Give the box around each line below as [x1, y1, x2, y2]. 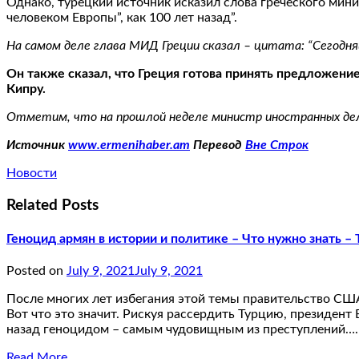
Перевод [190, 138, 245, 151]
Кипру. [6, 82, 46, 95]
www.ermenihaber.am [68, 138, 190, 151]
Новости [6, 166, 57, 179]
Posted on [6, 264, 67, 278]
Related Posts [6, 197, 99, 213]
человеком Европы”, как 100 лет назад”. [6, 10, 237, 24]
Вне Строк [245, 138, 309, 151]
